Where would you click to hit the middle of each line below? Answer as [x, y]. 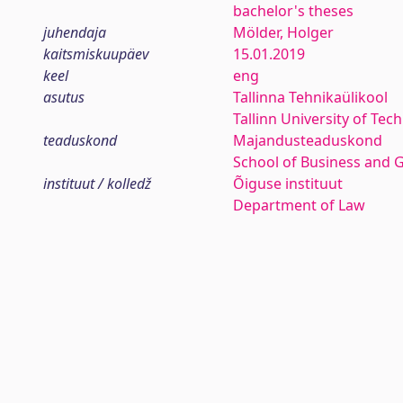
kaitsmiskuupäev [96, 54]
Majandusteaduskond [307, 140]
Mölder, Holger [283, 32]
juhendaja [75, 32]
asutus [64, 97]
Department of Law [299, 205]
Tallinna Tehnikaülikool [310, 97]
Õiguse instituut [287, 184]
